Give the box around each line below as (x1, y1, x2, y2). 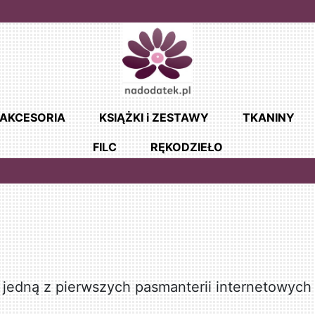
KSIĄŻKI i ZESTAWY (98, 110, 209, 125)
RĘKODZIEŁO (150, 140, 223, 155)
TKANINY (242, 110, 295, 125)
